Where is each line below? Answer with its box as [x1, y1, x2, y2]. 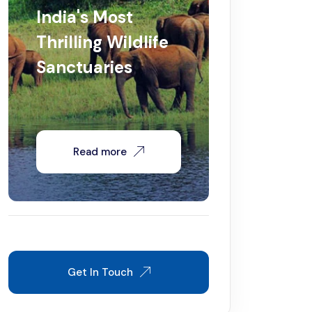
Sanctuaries [36, 56, 133, 78]
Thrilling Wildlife [36, 31, 169, 53]
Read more [73, 144, 127, 159]
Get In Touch [67, 265, 133, 279]
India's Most [36, 6, 134, 28]
